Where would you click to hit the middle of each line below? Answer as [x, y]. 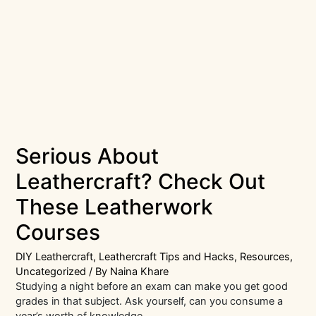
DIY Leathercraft [55, 257]
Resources [265, 257]
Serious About [87, 156]
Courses [58, 232]
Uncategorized [51, 272]
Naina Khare [140, 272]
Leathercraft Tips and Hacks [167, 257]
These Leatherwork [115, 206]
